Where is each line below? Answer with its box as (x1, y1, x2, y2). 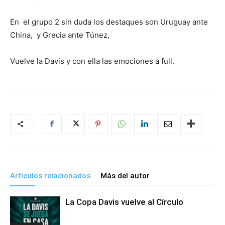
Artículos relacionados (10, 171, 90, 180)
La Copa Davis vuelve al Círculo (65, 196, 183, 207)
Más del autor (100, 171, 150, 180)
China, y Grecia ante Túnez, (10, 30, 111, 40)
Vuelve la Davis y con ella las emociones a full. (10, 56, 174, 66)
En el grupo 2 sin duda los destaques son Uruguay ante (10, 17, 208, 27)
